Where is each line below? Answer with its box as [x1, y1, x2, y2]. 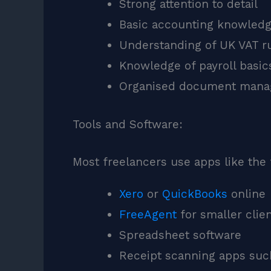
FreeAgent [119, 207, 177, 222]
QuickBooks [162, 187, 227, 201]
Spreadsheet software [119, 228, 241, 243]
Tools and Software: [72, 117, 183, 131]
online [227, 187, 266, 201]
